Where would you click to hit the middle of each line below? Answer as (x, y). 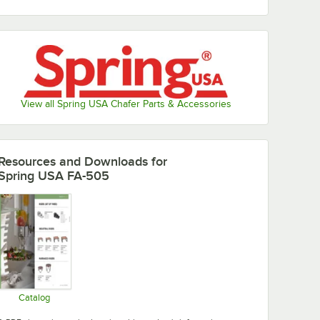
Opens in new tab (82, 311)
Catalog (34, 298)
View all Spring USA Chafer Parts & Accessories (126, 104)
